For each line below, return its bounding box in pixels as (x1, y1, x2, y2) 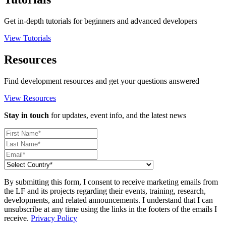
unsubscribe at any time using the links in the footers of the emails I (4, 204, 217, 213)
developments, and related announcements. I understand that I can (4, 195, 213, 204)
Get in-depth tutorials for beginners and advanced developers (4, 17, 197, 26)
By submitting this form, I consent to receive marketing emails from (4, 177, 218, 186)
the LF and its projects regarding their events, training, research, (4, 186, 206, 195)
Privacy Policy (31, 213, 77, 222)
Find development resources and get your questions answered (4, 76, 199, 85)
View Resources (4, 93, 56, 102)
